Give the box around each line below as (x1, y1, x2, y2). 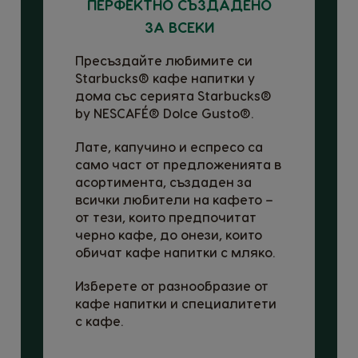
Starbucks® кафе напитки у (75, 70, 255, 86)
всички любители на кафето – (75, 191, 273, 207)
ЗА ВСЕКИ (144, 18, 214, 35)
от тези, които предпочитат (75, 209, 257, 225)
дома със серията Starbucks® (75, 87, 272, 103)
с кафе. (75, 312, 123, 328)
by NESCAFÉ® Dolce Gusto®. (75, 105, 253, 121)
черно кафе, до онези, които (75, 226, 262, 242)
